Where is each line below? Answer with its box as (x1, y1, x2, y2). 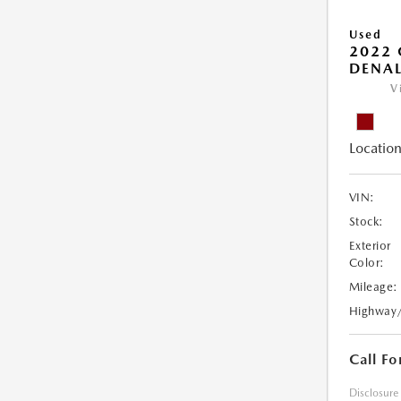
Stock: (348, 215, 384, 229)
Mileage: (348, 280, 398, 294)
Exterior (348, 239, 391, 253)
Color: (348, 256, 385, 270)
